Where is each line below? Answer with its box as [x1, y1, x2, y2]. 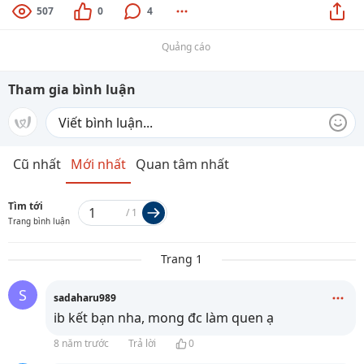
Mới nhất [71, 155, 126, 173]
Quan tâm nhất [136, 155, 229, 173]
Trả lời [128, 336, 156, 350]
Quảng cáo [162, 40, 210, 54]
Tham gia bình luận [8, 80, 136, 98]
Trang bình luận [8, 215, 70, 227]
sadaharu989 [54, 291, 116, 305]
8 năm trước [54, 336, 109, 350]
